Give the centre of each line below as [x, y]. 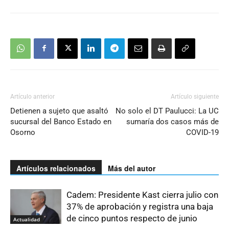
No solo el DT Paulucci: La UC [167, 111]
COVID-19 [202, 132]
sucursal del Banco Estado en [61, 121]
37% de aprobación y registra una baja [140, 206]
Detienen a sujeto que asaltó [59, 111]
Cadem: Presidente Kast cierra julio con [142, 194]
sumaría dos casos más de [173, 121]
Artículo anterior [32, 96]
